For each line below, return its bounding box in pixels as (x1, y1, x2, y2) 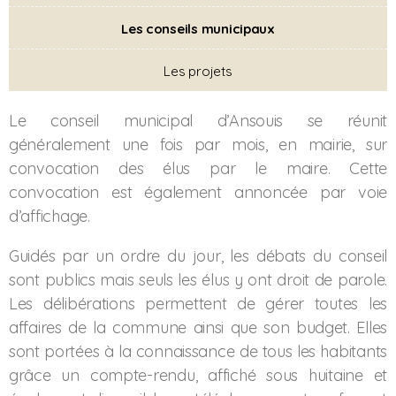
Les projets (164, 63, 232, 80)
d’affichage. (9, 206, 90, 226)
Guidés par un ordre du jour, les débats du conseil (9, 246, 387, 266)
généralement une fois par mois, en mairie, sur (9, 134, 387, 155)
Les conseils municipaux (121, 20, 275, 37)
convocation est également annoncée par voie (9, 182, 387, 202)
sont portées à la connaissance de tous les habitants (9, 341, 387, 362)
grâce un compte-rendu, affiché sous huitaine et (9, 365, 387, 385)
